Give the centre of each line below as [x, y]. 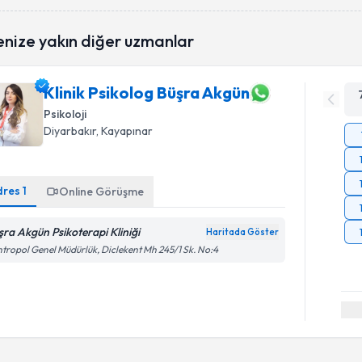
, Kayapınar [125, 130]
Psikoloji [65, 114]
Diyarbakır [70, 130]
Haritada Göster [243, 232]
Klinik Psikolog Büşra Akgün [147, 93]
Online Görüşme [102, 191]
